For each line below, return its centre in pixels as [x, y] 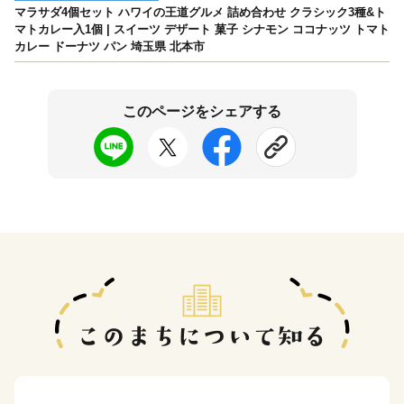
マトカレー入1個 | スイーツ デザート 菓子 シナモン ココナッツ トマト [202, 29]
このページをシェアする [202, 111]
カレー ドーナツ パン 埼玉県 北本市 [110, 46]
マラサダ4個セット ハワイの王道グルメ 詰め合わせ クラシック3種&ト [200, 12]
